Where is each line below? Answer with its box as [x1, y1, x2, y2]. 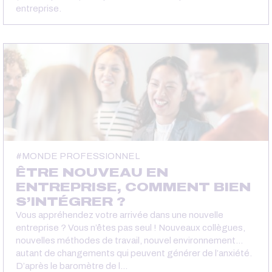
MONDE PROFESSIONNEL [22, 151, 140, 161]
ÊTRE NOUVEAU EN [16, 165, 168, 179]
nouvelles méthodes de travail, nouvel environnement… [16, 235, 243, 245]
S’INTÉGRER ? [16, 194, 126, 208]
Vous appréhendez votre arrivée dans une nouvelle [16, 209, 223, 220]
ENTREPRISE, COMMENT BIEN [16, 180, 251, 194]
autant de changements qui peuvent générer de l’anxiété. [16, 248, 252, 258]
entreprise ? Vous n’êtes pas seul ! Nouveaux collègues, [16, 222, 245, 233]
